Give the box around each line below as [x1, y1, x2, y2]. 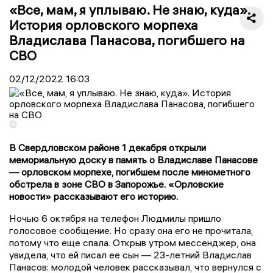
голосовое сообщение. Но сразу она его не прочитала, [9, 224, 253, 236]
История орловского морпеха [9, 16, 198, 34]
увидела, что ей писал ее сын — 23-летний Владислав [9, 248, 252, 261]
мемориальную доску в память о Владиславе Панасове [9, 153, 258, 166]
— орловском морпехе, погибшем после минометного [9, 165, 250, 178]
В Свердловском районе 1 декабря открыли [9, 141, 206, 154]
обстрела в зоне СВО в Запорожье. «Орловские [9, 177, 224, 190]
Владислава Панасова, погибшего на [9, 31, 245, 49]
